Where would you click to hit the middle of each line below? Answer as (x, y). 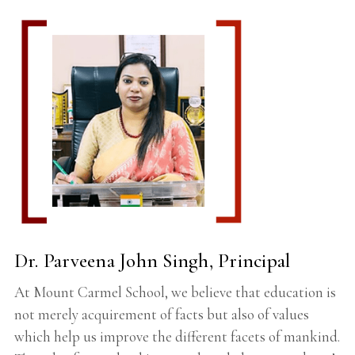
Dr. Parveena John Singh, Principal (152, 261)
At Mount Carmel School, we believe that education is (175, 292)
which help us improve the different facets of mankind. (177, 337)
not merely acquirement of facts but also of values (161, 315)
